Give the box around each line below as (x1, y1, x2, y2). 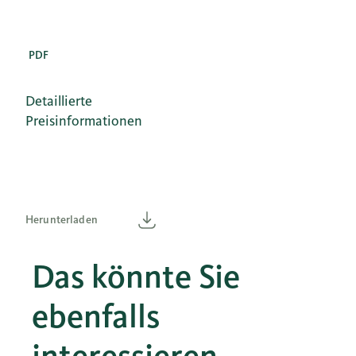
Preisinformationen (25, 111, 142, 130)
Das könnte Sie (32, 256, 240, 297)
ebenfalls (32, 296, 160, 337)
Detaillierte (25, 91, 92, 110)
